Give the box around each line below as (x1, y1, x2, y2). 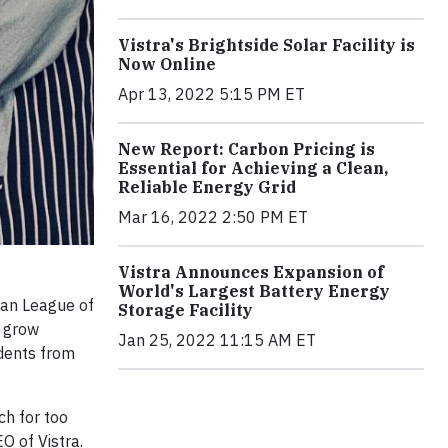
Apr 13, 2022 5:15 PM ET (118, 84, 305, 104)
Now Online (118, 54, 216, 74)
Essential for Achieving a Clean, (118, 158, 388, 178)
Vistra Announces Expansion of (118, 262, 384, 282)
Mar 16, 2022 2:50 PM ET (118, 207, 308, 227)
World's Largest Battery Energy (118, 281, 390, 301)
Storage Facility (118, 300, 253, 320)
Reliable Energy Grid (118, 177, 296, 197)
